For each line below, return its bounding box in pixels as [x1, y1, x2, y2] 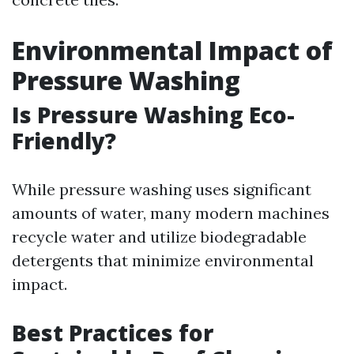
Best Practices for [12, 318, 213, 348]
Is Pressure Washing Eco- [12, 100, 295, 130]
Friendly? [12, 126, 116, 156]
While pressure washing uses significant [12, 179, 311, 200]
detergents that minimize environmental [12, 250, 314, 271]
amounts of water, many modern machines [12, 203, 330, 224]
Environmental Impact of [12, 33, 333, 68]
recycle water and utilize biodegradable [12, 227, 307, 247]
